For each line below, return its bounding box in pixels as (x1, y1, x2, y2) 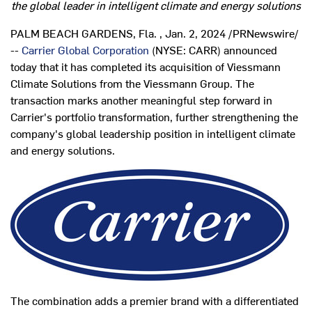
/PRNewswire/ (226, 25, 299, 41)
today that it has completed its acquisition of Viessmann (10, 58, 281, 75)
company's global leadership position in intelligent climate (10, 125, 295, 141)
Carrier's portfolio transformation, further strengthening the (10, 109, 298, 125)
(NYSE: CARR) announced (149, 42, 277, 58)
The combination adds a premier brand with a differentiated (10, 292, 299, 309)
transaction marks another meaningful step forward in (10, 92, 272, 108)
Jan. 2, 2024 (165, 25, 226, 41)
